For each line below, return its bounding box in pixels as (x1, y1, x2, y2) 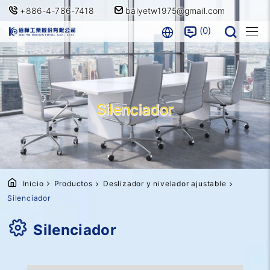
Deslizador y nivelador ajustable (102, 179, 227, 188)
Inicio (22, 179, 44, 188)
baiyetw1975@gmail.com (123, 5, 225, 16)
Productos (54, 179, 93, 188)
